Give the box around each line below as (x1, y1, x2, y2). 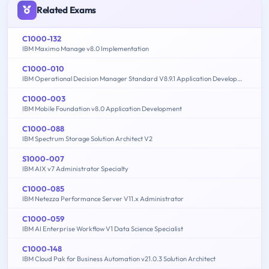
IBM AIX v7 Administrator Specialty (22, 164, 128, 173)
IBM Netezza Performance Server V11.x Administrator (22, 194, 184, 203)
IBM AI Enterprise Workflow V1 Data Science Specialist (22, 224, 183, 233)
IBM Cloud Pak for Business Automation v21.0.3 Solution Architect (22, 254, 216, 263)
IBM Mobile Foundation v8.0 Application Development (22, 104, 182, 113)
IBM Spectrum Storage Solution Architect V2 (22, 134, 153, 143)
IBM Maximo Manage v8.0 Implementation (22, 44, 149, 53)
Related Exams (37, 4, 97, 16)
